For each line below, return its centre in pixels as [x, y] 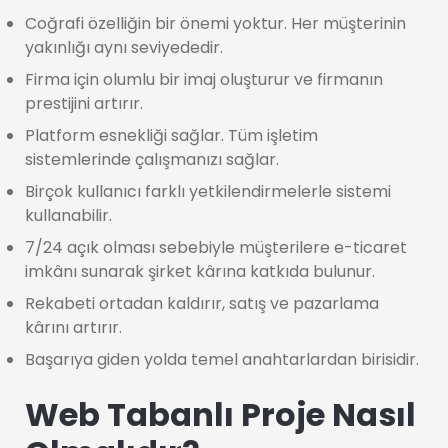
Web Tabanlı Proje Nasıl [220, 414]
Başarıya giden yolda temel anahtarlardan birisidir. [222, 359]
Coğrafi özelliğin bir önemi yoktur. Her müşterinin [215, 23]
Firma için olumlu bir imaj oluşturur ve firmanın [204, 79]
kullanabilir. [68, 215]
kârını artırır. [73, 327]
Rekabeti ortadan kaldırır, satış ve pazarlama [202, 303]
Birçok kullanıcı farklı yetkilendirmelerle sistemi [208, 191]
